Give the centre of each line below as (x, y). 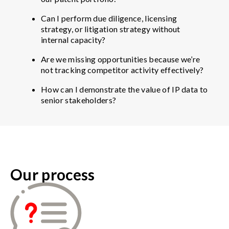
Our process (53, 174)
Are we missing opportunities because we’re (121, 59)
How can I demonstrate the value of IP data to (124, 89)
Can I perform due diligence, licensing (109, 18)
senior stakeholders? (79, 100)
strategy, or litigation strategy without (111, 29)
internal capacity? (74, 39)
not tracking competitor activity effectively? (123, 70)
